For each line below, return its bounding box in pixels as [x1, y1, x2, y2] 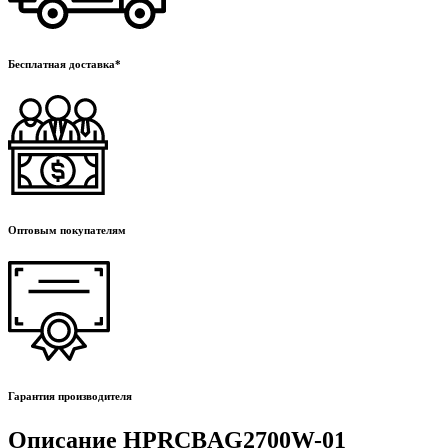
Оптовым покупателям [8, 223, 126, 236]
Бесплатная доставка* [8, 57, 121, 70]
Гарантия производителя [8, 389, 132, 402]
